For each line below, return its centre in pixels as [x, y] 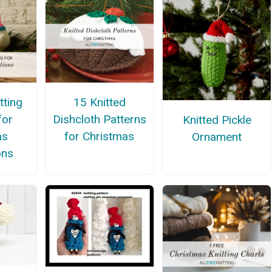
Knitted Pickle [217, 120]
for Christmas [100, 137]
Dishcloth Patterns [99, 120]
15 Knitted [99, 103]
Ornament [217, 137]
